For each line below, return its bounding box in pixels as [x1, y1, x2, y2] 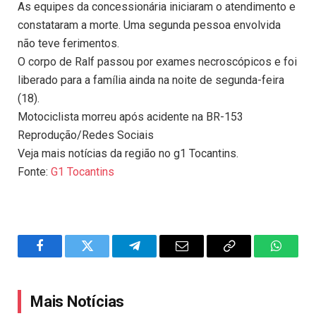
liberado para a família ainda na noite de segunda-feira [18, 73, 284, 87]
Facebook [39, 250, 88, 263]
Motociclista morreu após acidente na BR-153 [18, 110, 243, 124]
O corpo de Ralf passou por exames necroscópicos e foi [18, 55, 297, 69]
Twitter [86, 250, 123, 263]
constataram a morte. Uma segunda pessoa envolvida [18, 18, 281, 32]
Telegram [133, 250, 181, 263]
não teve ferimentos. [18, 37, 119, 51]
